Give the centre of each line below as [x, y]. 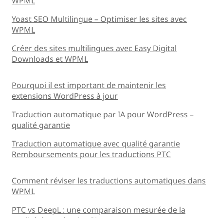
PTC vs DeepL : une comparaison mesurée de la [99, 209]
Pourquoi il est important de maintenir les [89, 85]
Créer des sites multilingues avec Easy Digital [94, 48]
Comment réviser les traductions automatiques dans [109, 180]
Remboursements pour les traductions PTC [91, 154]
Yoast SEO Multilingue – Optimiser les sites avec [99, 19]
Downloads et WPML [50, 59]
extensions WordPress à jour [65, 96]
